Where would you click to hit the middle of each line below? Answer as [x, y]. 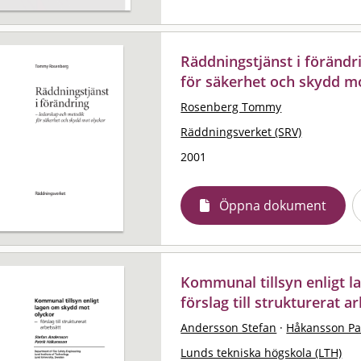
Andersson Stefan [229, 327]
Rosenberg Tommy [231, 106]
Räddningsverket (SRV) [241, 131]
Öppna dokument [273, 205]
